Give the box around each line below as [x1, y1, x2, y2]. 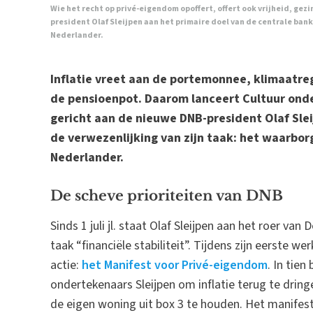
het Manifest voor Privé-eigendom [82, 256, 268, 275]
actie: [50, 256, 82, 275]
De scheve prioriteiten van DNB [50, 187, 283, 205]
